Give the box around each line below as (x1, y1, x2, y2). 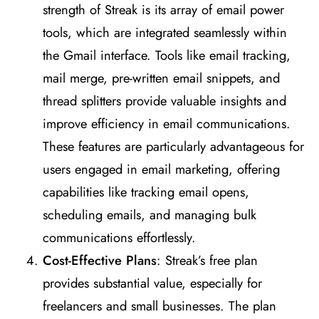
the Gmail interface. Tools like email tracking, (43, 46, 291, 66)
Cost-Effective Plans (43, 251, 157, 271)
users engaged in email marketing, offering (43, 159, 280, 179)
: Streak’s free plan (157, 251, 258, 271)
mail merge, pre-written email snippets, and (43, 68, 280, 88)
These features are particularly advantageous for (43, 137, 304, 157)
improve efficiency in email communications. (43, 114, 291, 134)
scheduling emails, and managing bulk (43, 205, 256, 225)
